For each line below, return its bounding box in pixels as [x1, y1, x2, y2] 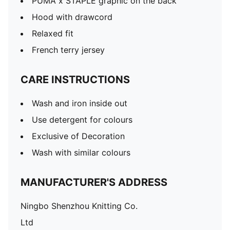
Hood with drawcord [32, 12, 112, 22]
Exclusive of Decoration [32, 131, 125, 141]
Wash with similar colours [32, 147, 130, 158]
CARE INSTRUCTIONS [21, 73, 130, 86]
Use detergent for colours [32, 114, 132, 125]
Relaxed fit [32, 28, 73, 39]
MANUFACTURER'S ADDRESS [21, 176, 167, 188]
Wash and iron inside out [32, 98, 127, 108]
